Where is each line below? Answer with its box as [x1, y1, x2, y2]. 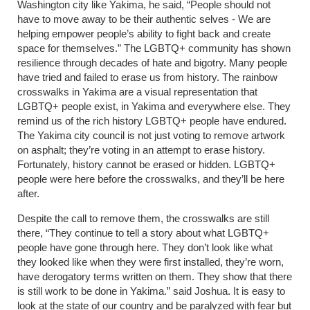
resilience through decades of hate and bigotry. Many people [17, 57, 287, 69]
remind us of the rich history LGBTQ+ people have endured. [17, 115, 286, 127]
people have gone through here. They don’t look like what [17, 241, 273, 254]
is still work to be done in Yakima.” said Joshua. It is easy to [17, 285, 285, 298]
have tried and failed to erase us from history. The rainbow [17, 71, 277, 84]
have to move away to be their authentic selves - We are [17, 13, 271, 26]
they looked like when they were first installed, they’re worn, [17, 256, 284, 268]
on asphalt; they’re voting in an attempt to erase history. [17, 144, 265, 156]
